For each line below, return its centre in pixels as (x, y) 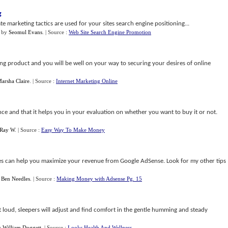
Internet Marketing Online (87, 81)
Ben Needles (16, 179)
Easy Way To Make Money (73, 130)
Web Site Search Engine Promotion (110, 32)
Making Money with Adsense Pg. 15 (99, 179)
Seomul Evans (25, 32)
